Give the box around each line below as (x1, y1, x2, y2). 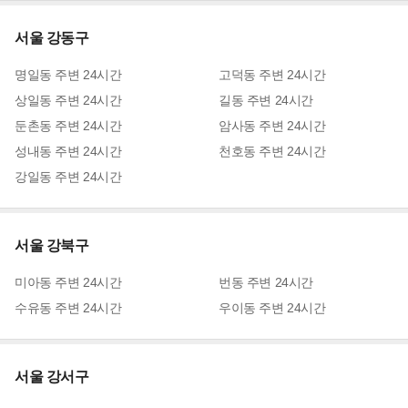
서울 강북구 (15, 238, 89, 253)
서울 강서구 (15, 369, 89, 384)
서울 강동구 (15, 30, 89, 46)
